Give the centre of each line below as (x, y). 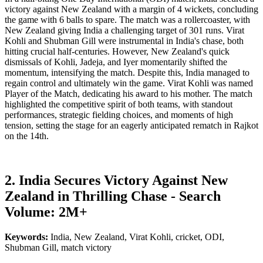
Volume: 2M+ (46, 212)
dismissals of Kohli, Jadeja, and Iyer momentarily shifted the (116, 62)
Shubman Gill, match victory (58, 248)
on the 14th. (27, 136)
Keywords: (28, 237)
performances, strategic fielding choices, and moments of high (119, 114)
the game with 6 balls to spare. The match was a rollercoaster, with (127, 19)
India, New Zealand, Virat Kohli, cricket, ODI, (137, 237)
